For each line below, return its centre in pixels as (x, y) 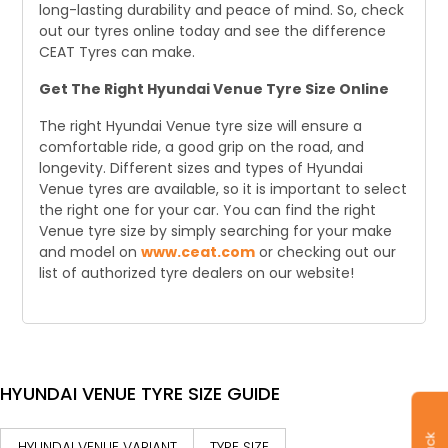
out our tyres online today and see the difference (213, 31)
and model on (90, 252)
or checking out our (326, 252)
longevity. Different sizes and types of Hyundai (201, 168)
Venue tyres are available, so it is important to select (223, 189)
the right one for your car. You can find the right (208, 210)
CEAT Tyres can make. (117, 52)
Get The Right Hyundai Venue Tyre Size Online (214, 89)
